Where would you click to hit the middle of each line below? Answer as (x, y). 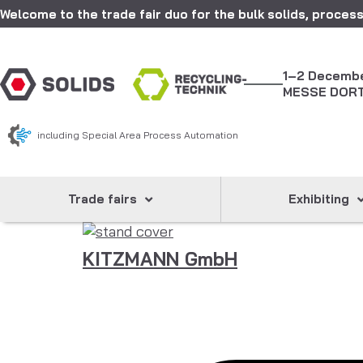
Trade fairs (102, 199)
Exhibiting (319, 199)
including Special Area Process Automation (138, 135)
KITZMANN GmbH (160, 259)
